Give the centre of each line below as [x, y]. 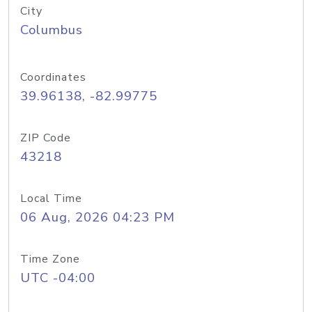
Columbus [52, 30]
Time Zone [50, 259]
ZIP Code [46, 138]
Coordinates [53, 77]
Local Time [51, 198]
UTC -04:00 [58, 278]
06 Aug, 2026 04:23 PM [97, 217]
